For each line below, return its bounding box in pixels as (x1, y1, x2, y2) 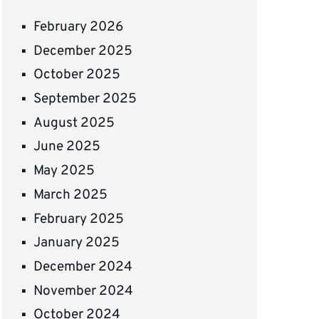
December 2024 (33, 258, 133, 276)
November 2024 (33, 282, 134, 300)
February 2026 (33, 19, 124, 36)
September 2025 (33, 90, 137, 108)
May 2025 (33, 162, 95, 180)
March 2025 (33, 186, 108, 204)
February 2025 (33, 210, 125, 228)
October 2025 (33, 66, 121, 84)
